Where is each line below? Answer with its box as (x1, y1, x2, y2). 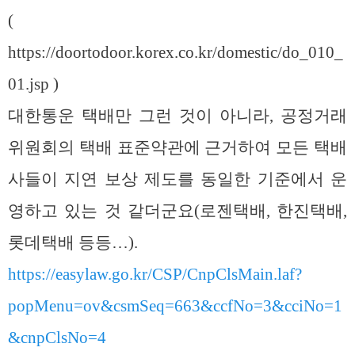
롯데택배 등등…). (8, 232, 138, 252)
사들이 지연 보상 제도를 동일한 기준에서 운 (8, 169, 347, 189)
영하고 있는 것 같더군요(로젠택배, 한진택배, (8, 200, 347, 220)
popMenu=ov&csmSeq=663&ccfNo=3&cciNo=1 (8, 296, 342, 315)
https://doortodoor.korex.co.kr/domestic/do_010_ (8, 42, 343, 62)
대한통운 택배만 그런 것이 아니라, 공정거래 (8, 105, 347, 125)
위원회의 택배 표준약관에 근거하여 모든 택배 (8, 137, 347, 157)
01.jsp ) (8, 74, 59, 94)
